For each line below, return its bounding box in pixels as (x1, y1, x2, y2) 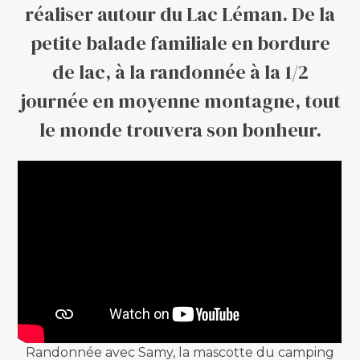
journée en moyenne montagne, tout (19, 87, 341, 114)
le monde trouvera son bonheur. (39, 116, 321, 143)
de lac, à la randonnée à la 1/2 (51, 58, 309, 85)
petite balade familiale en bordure (30, 29, 330, 56)
